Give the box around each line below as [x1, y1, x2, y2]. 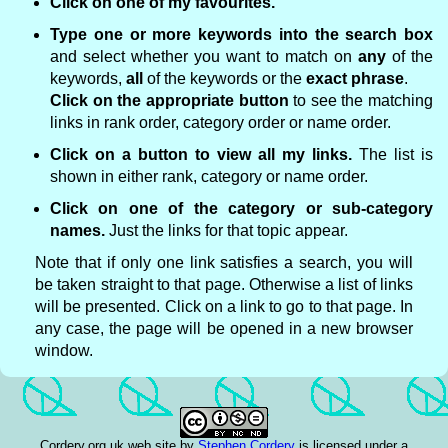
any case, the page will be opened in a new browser [35, 320, 413, 337]
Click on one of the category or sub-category [50, 200, 433, 217]
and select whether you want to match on [50, 48, 358, 65]
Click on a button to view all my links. [50, 146, 352, 163]
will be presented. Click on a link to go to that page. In [35, 298, 413, 315]
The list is [352, 146, 433, 163]
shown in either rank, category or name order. [50, 168, 368, 185]
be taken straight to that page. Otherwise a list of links [35, 276, 413, 293]
